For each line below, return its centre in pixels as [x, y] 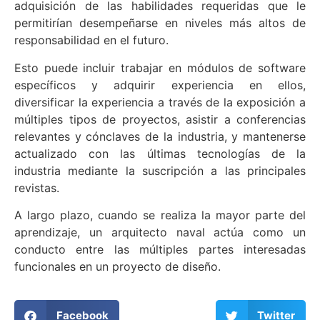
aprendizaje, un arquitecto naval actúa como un [160, 232]
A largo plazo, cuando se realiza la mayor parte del [160, 215]
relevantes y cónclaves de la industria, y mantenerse [160, 136]
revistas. [37, 187]
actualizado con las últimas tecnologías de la [160, 153]
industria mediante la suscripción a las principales [160, 170]
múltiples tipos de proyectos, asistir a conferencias [160, 119]
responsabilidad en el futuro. [91, 40]
